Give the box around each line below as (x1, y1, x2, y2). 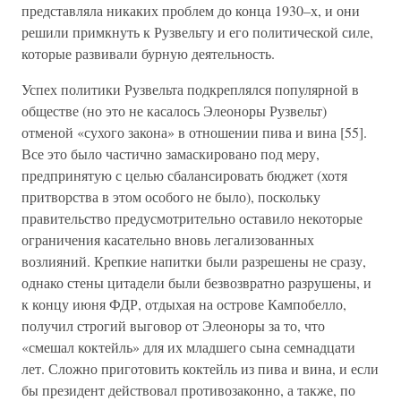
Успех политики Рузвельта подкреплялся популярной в (21, 80, 359, 98)
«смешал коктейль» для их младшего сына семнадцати (21, 337, 355, 356)
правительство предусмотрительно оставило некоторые (21, 209, 363, 227)
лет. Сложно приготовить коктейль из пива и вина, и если (21, 359, 379, 378)
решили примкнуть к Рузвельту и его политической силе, (21, 22, 373, 41)
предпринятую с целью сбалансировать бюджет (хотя (21, 166, 347, 184)
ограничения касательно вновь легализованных (21, 230, 314, 249)
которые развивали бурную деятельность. (21, 44, 275, 63)
